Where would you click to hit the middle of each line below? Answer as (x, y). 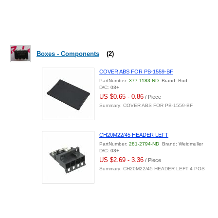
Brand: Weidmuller (181, 144)
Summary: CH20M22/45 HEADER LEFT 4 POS (152, 169)
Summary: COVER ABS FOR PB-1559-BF (146, 105)
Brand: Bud (173, 81)
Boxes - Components (68, 54)
